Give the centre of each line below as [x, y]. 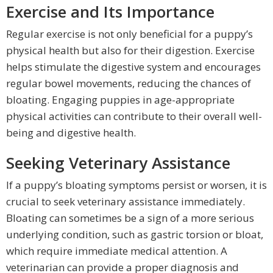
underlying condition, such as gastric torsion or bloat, [135, 235]
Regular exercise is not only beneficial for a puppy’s [129, 34]
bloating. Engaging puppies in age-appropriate [120, 100]
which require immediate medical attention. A [117, 251]
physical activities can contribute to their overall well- [134, 116]
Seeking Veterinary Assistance [118, 163]
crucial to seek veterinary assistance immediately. [126, 202]
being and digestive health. [71, 133]
